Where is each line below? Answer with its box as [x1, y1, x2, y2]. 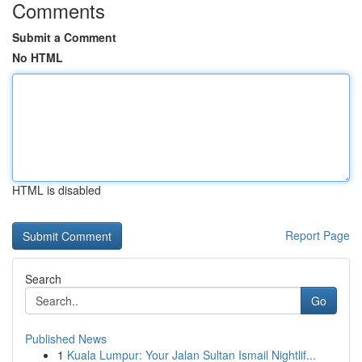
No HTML [12, 49, 63, 65]
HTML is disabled [12, 182, 101, 198]
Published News [25, 330, 107, 347]
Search [25, 271, 61, 287]
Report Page [285, 227, 350, 243]
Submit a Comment [12, 29, 116, 45]
